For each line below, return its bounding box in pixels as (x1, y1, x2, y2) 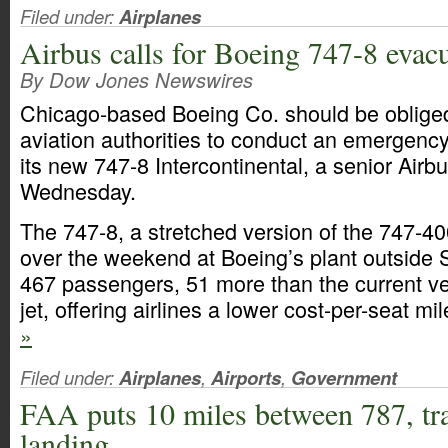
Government (291, 364, 397, 391)
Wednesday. (20, 175, 136, 206)
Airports (211, 364, 281, 391)
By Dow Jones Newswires (20, 65, 253, 94)
